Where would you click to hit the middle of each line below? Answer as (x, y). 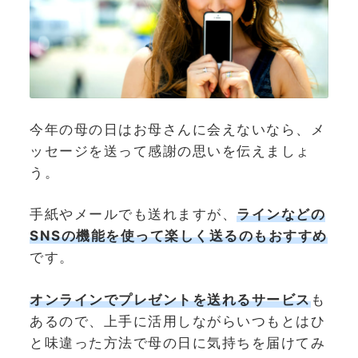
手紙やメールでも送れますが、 (133, 215)
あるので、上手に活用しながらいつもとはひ (177, 321)
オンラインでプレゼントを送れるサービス (170, 299)
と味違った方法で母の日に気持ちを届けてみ (177, 342)
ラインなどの (281, 215)
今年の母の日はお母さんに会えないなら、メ (177, 129)
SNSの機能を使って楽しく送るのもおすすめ (179, 236)
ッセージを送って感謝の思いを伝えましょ (170, 151)
